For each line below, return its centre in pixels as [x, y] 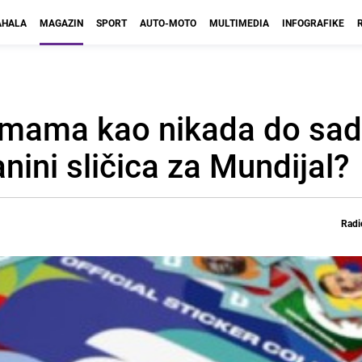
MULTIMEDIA [239, 23]
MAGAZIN [61, 23]
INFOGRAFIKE [313, 23]
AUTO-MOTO [168, 23]
